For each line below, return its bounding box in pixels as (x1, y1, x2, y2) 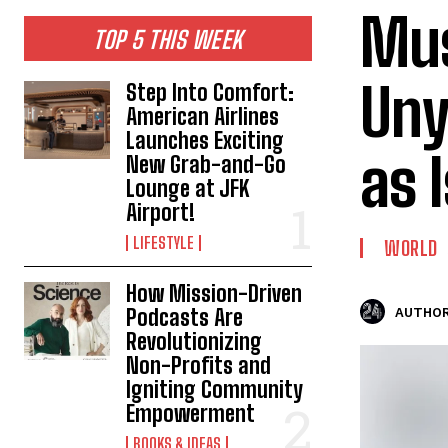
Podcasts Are (126, 304, 244, 331)
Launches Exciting (126, 127, 285, 154)
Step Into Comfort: (126, 79, 295, 106)
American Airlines (126, 103, 280, 130)
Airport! (126, 199, 196, 226)
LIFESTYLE (133, 233, 195, 252)
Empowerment (126, 400, 256, 427)
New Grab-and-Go (126, 151, 287, 178)
